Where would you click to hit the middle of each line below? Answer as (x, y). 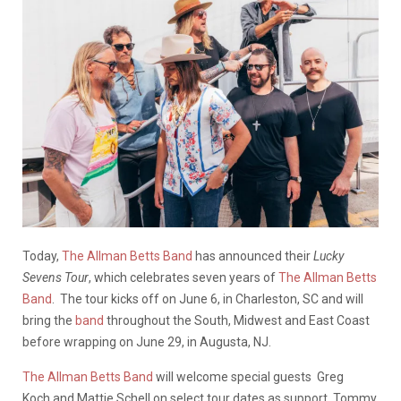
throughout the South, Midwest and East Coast (237, 321)
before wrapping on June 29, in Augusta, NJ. (147, 342)
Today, (42, 256)
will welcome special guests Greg (248, 377)
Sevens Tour (55, 278)
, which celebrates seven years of (183, 278)
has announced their (253, 256)
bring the (49, 321)
